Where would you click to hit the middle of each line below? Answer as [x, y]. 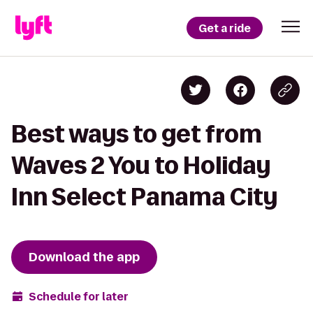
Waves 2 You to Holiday [141, 165]
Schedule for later [79, 296]
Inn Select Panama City [144, 197]
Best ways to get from [137, 134]
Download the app [84, 257]
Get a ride [225, 28]
